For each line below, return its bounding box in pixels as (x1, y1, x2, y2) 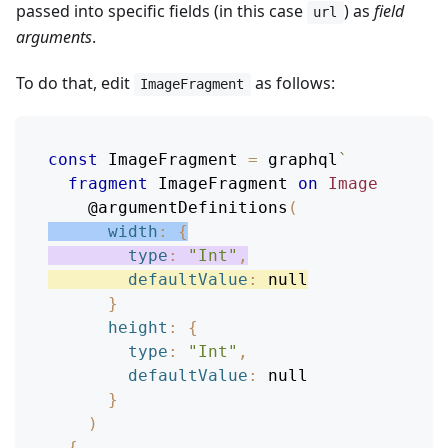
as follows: (250, 71, 335, 94)
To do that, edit (16, 71, 134, 94)
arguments (16, 25, 92, 48)
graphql (258, 149, 338, 169)
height (108, 317, 168, 337)
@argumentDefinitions (88, 197, 288, 217)
